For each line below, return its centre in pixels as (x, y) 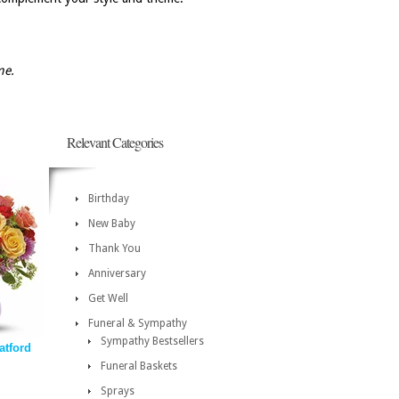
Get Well (108, 298)
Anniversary (117, 273)
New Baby (112, 224)
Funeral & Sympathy (138, 323)
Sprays (118, 391)
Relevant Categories (115, 142)
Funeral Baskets (139, 366)
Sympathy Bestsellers (152, 341)
